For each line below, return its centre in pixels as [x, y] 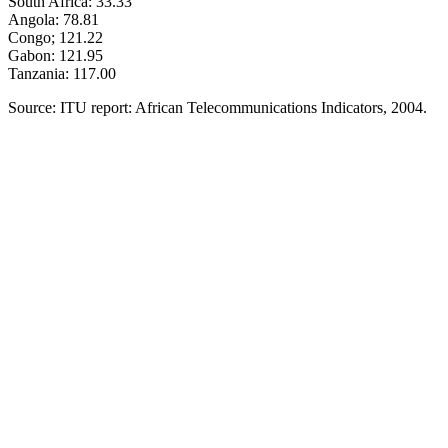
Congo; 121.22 [55, 37]
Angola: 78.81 [53, 19]
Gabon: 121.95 [55, 55]
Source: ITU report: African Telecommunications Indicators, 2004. [217, 107]
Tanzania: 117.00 [62, 73]
